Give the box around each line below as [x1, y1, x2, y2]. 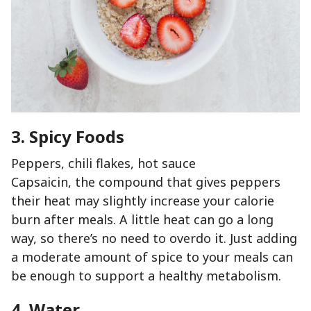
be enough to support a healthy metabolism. [11, 267, 281, 285]
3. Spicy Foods [11, 125, 124, 149]
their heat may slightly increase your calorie [11, 192, 274, 210]
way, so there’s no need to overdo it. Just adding [11, 230, 297, 247]
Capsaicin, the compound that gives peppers [11, 174, 280, 191]
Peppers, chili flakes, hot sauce [11, 155, 196, 172]
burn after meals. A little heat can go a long [11, 211, 274, 228]
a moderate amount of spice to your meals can [11, 249, 293, 266]
